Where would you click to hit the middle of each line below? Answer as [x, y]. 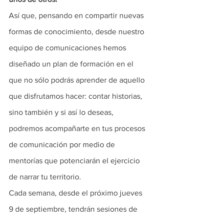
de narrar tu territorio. [46, 177]
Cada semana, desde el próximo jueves [77, 193]
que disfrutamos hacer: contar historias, [77, 96]
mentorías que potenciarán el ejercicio [75, 161]
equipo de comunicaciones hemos [68, 48]
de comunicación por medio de [63, 144]
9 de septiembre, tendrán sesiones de [74, 209]
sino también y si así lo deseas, [62, 112]
